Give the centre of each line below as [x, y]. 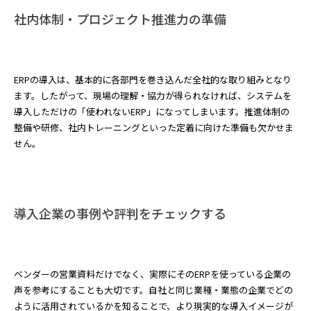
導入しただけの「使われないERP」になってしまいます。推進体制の [152, 111]
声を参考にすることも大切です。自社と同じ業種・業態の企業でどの [153, 290]
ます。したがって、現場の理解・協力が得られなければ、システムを [153, 95]
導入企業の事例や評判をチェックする [120, 213]
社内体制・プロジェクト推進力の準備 [120, 19]
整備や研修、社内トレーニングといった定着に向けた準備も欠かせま [154, 127]
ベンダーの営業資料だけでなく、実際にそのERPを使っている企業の [152, 274]
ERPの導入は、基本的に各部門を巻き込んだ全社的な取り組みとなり [153, 79]
